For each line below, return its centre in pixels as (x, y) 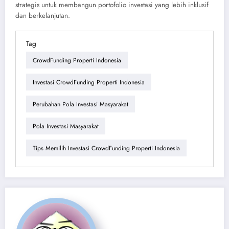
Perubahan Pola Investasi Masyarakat (81, 104)
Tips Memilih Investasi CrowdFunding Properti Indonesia (106, 148)
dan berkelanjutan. (43, 16)
